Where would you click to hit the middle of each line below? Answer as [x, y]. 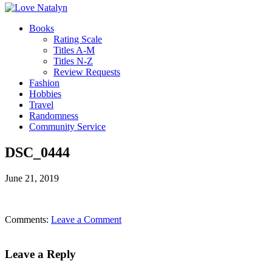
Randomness [54, 116]
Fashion [44, 83]
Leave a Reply [40, 254]
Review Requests [87, 72]
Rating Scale [78, 39]
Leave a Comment [86, 219]
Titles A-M [74, 50]
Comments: [28, 219]
